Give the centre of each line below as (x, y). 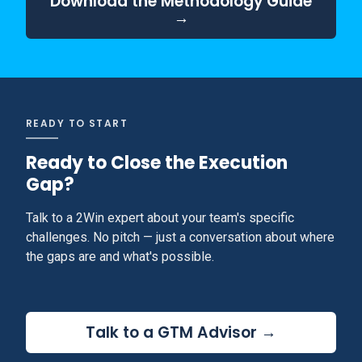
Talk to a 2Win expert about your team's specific (160, 218)
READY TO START (77, 123)
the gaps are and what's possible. (120, 257)
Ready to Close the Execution (157, 163)
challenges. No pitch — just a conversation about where (180, 237)
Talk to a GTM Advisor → (181, 333)
